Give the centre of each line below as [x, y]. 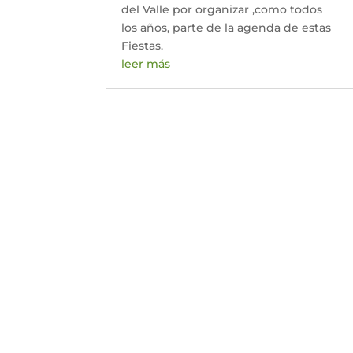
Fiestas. [143, 45]
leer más [146, 63]
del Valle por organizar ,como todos [222, 9]
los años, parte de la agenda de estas [227, 27]
